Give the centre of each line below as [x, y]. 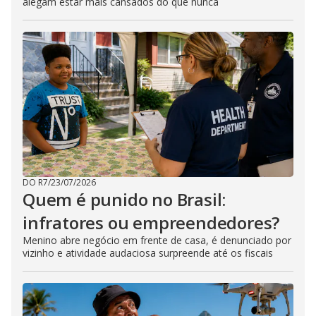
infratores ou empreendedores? [151, 222]
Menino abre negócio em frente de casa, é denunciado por [157, 240]
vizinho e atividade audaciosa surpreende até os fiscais [148, 253]
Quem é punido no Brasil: [124, 199]
